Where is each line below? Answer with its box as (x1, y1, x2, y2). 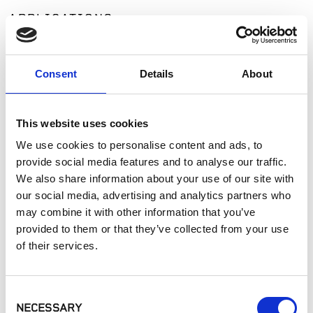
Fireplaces (31, 41, 75, 53)
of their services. (16, 240, 98, 252)
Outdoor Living (31, 146, 98, 158)
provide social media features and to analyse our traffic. (16, 156, 287, 168)
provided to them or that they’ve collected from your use (16, 223, 289, 235)
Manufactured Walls (31, 94, 117, 105)
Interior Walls (31, 76, 89, 88)
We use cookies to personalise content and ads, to (16, 139, 263, 151)
